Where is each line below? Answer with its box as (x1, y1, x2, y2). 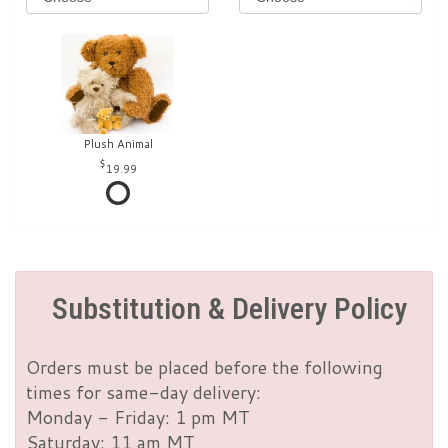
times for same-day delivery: (26, 379, 261, 406)
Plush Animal (82, 136, 153, 153)
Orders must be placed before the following (26, 354, 383, 381)
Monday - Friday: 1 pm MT (26, 404, 250, 431)
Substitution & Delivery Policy (51, 291, 407, 327)
